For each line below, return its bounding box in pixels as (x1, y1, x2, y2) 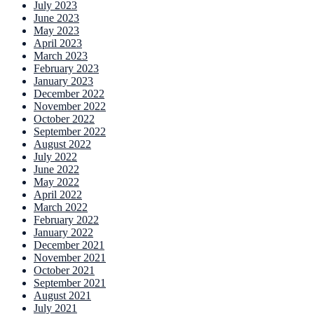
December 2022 (34, 88, 104, 100)
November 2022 (34, 100, 106, 113)
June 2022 (34, 163, 79, 176)
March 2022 (34, 201, 88, 214)
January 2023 (34, 75, 93, 88)
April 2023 (34, 37, 82, 50)
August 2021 (34, 289, 91, 302)
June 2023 (34, 12, 79, 25)
